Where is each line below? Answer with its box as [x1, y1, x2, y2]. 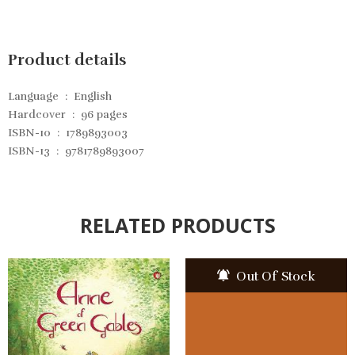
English [74, 89, 112, 103]
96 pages [81, 107, 128, 121]
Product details [8, 49, 127, 70]
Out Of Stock [233, 268, 315, 284]
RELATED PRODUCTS [79, 211, 276, 239]
